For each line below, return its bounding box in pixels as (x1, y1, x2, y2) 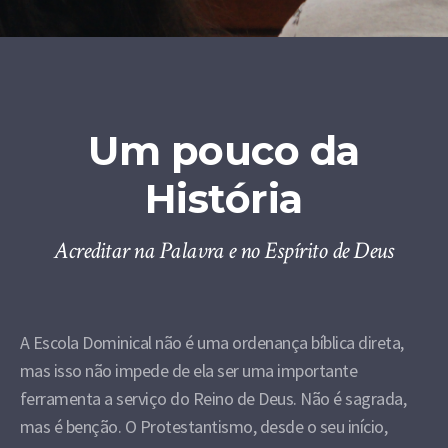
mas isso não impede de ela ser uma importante (19, 359, 358, 382)
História (144, 174, 303, 223)
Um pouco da (88, 126, 360, 175)
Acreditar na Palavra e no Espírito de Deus (54, 235, 394, 266)
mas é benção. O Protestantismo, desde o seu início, (19, 415, 388, 438)
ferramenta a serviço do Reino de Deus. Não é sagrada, (19, 387, 407, 410)
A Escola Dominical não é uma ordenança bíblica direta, (19, 331, 404, 354)
